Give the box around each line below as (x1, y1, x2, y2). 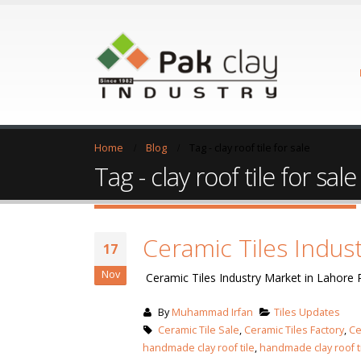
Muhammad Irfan (171, 305, 253, 319)
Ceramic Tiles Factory (243, 323, 344, 337)
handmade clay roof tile (143, 341, 255, 355)
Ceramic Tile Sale (157, 323, 239, 337)
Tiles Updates (274, 305, 341, 319)
